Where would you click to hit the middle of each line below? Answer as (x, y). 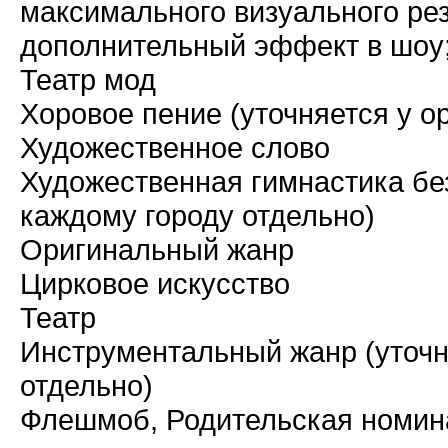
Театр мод (88, 79)
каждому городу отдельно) (197, 215)
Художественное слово (175, 147)
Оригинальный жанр (157, 249)
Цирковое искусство (155, 283)
